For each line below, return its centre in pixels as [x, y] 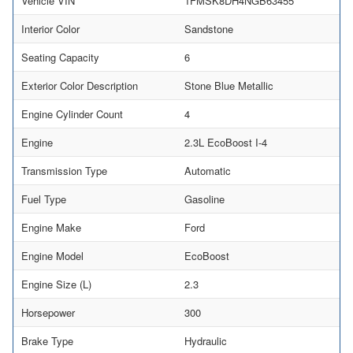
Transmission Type [64, 171]
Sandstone [209, 29]
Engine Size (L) [56, 284]
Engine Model [52, 256]
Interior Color [50, 29]
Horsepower [48, 313]
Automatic [208, 171]
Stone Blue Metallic [229, 86]
